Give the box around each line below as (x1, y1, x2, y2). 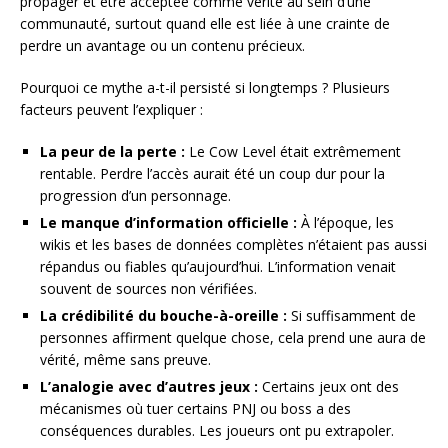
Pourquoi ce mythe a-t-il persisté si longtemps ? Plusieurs (20, 77, 390, 97)
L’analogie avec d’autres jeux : (40, 376, 258, 396)
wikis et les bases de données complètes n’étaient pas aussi (40, 234, 427, 254)
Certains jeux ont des (258, 376, 399, 396)
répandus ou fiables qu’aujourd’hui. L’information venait (40, 256, 396, 276)
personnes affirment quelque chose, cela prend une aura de (40, 327, 426, 347)
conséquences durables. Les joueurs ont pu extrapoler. (40, 420, 394, 440)
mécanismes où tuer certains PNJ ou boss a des (40, 398, 351, 418)
